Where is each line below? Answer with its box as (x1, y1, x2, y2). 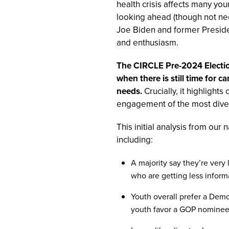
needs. (117, 84, 142, 98)
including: (117, 133, 153, 146)
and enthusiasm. (117, 36, 178, 49)
